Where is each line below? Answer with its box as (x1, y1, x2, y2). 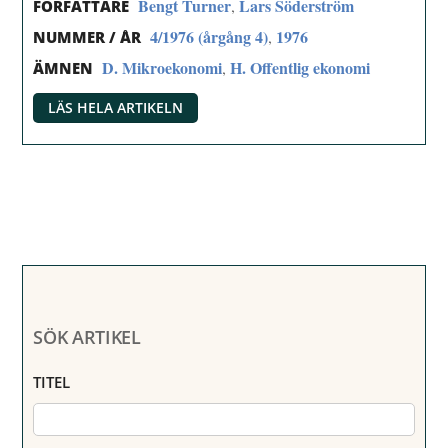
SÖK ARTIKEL (33, 324, 141, 349)
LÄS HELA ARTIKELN (48, 97, 184, 117)
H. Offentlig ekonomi (230, 55, 371, 79)
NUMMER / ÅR (33, 27, 142, 48)
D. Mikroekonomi (102, 55, 223, 79)
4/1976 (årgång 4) (150, 25, 269, 49)
